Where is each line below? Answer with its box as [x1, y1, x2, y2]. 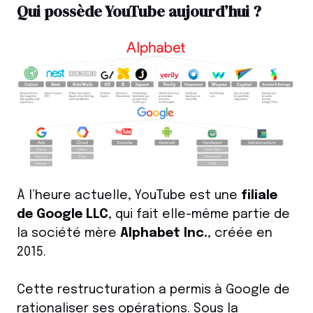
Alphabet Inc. [120, 227, 208, 240]
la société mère [17, 227, 120, 240]
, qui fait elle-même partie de [108, 208, 290, 221]
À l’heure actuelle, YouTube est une [17, 189, 241, 203]
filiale [241, 189, 277, 203]
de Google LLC [17, 208, 108, 221]
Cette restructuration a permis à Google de [17, 284, 290, 297]
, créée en [208, 227, 272, 240]
